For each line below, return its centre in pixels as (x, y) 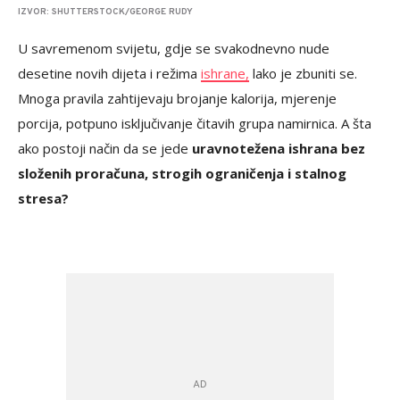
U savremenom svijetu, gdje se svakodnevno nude (174, 49)
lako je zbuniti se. (303, 74)
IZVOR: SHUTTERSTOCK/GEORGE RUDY (105, 12)
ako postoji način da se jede (103, 149)
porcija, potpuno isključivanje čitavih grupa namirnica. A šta (195, 124)
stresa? (43, 199)
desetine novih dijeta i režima (109, 74)
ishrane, (225, 74)
